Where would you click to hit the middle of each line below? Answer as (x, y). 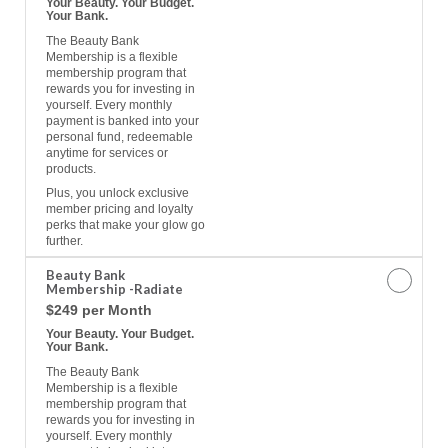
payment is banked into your (122, 121)
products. (71, 169)
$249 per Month (99, 310)
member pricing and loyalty (119, 209)
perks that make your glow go (125, 225)
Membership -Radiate (114, 289)
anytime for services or (107, 153)
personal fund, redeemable (119, 137)
